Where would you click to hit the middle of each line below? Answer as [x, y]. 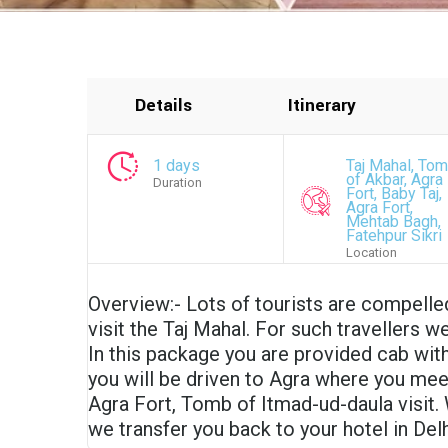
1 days [176, 165]
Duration [177, 182]
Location [372, 252]
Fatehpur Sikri [394, 235]
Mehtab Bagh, [394, 221]
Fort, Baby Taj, [394, 193]
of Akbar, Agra [395, 179]
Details [163, 105]
